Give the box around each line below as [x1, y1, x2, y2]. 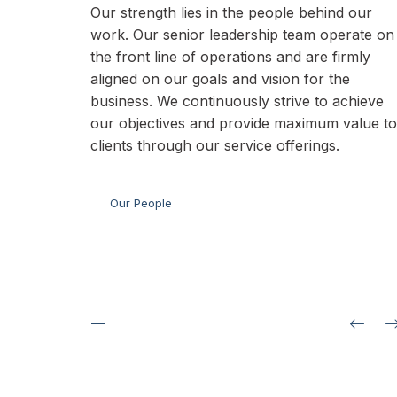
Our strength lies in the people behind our [90, 4, 372, 21]
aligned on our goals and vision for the [90, 70, 350, 88]
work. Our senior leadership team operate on [90, 26, 394, 43]
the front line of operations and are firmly [90, 48, 370, 66]
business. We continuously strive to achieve [90, 92, 384, 110]
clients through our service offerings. [90, 136, 339, 154]
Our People [110, 195, 173, 210]
